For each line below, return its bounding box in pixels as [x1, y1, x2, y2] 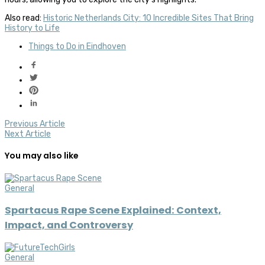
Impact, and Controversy [5, 218, 133, 232]
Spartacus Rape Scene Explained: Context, [5, 203, 221, 218]
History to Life [5, 22, 60, 33]
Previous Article [5, 118, 65, 129]
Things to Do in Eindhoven [28, 41, 126, 51]
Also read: [5, 12, 43, 23]
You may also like [5, 150, 79, 162]
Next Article [5, 128, 51, 139]
